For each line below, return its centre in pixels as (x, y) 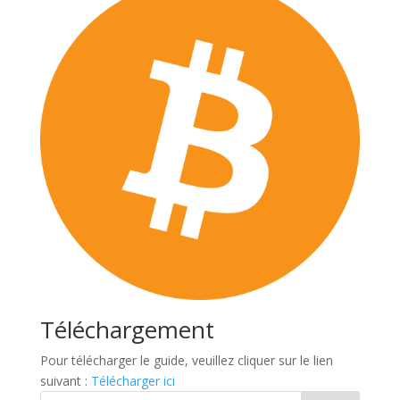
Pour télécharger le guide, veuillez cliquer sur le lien (186, 360)
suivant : (65, 380)
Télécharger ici (133, 380)
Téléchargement (127, 329)
